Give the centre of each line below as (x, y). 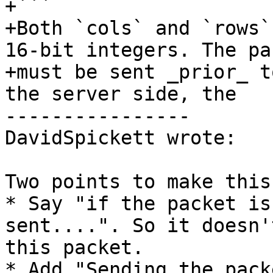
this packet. (74, 248)
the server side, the (121, 94)
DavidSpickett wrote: (121, 138)
